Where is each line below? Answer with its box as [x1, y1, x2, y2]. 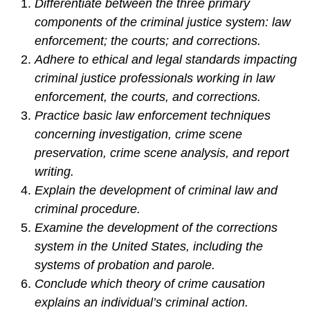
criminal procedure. [35, 202, 140, 217]
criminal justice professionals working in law [35, 71, 275, 86]
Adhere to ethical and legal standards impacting [35, 53, 297, 67]
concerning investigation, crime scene [35, 127, 242, 142]
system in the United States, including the [35, 239, 263, 254]
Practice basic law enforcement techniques [35, 109, 271, 123]
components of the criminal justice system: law [35, 15, 291, 30]
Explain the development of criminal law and [35, 183, 277, 198]
